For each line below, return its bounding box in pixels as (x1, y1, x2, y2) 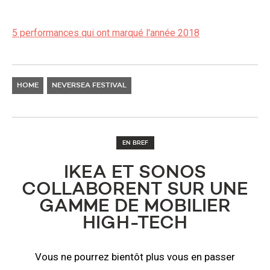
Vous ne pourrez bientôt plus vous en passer (35, 251, 235, 263)
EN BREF (122, 140, 148, 146)
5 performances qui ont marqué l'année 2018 (12, 27, 199, 39)
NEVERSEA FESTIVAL (52, 82, 127, 89)
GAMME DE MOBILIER (39, 198, 231, 216)
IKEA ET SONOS (64, 164, 206, 182)
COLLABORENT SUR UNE (22, 181, 248, 199)
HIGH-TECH (83, 215, 187, 233)
